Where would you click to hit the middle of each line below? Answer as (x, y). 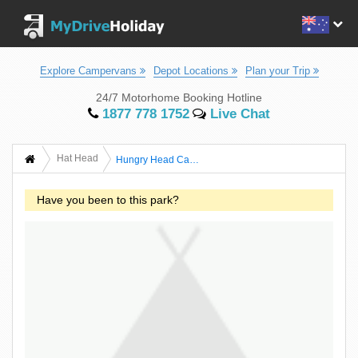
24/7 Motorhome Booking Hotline (179, 97)
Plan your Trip (279, 71)
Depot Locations (192, 71)
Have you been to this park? (108, 200)
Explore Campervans (89, 71)
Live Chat (238, 114)
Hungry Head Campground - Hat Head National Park (194, 160)
